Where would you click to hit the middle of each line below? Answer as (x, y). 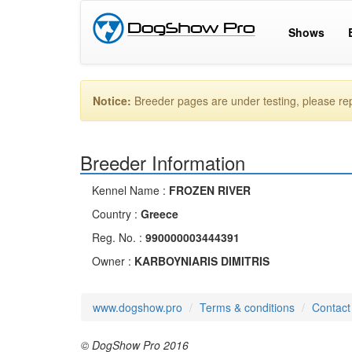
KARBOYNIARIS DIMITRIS (202, 261)
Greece (159, 214)
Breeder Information (163, 162)
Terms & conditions (247, 307)
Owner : (113, 261)
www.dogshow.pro (137, 307)
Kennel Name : (130, 190)
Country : (116, 214)
